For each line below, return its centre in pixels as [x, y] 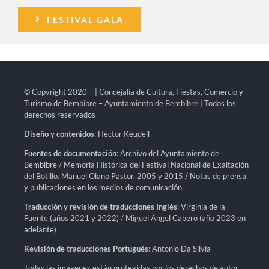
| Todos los [217, 103]
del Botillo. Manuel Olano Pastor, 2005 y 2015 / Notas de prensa [135, 176]
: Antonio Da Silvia [179, 248]
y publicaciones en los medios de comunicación [103, 187]
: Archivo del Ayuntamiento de [168, 153]
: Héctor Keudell [122, 134]
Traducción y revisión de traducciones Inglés [100, 206]
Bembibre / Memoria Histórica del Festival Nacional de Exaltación [136, 164]
